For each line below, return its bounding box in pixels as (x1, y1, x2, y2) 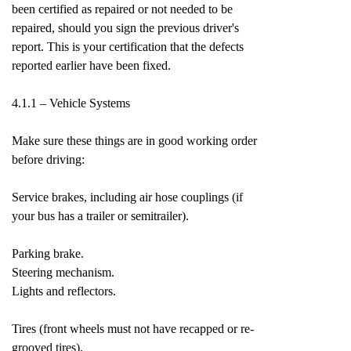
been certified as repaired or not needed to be (12, 2, 233, 16)
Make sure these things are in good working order (12, 134, 257, 147)
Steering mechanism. (12, 266, 114, 279)
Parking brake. (12, 247, 84, 260)
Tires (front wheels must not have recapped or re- (12, 322, 254, 335)
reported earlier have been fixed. (12, 59, 171, 72)
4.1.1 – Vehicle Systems (12, 96, 130, 110)
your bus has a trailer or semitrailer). (12, 209, 189, 223)
